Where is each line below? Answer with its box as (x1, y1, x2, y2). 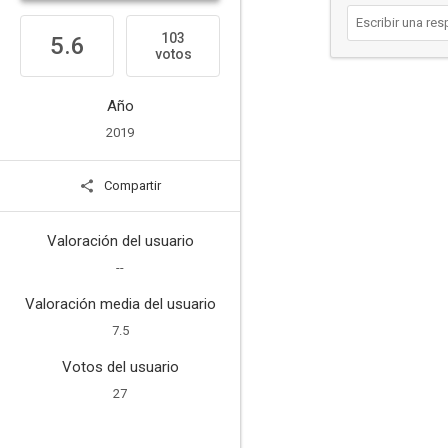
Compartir (101, 178, 161, 193)
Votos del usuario (61, 358, 179, 376)
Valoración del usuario (46, 232, 194, 250)
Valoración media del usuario (24, 295, 216, 313)
